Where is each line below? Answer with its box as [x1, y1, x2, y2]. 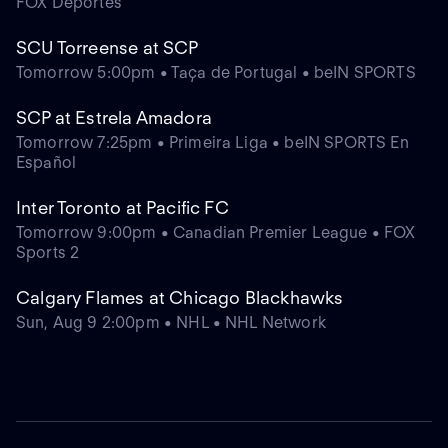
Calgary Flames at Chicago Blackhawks [16, 287, 344, 309]
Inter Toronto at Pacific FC [16, 197, 229, 219]
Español [16, 153, 77, 173]
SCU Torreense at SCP [16, 37, 199, 59]
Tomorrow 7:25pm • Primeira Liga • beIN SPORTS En [16, 133, 409, 153]
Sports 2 [16, 243, 80, 263]
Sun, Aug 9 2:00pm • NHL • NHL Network [16, 313, 326, 333]
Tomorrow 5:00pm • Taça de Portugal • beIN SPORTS [16, 63, 416, 83]
